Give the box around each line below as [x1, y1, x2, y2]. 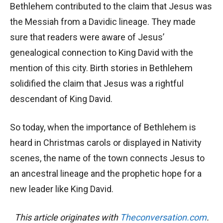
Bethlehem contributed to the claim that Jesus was [10, 1, 212, 12]
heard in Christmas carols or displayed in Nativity [10, 137, 202, 148]
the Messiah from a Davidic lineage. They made [10, 16, 196, 27]
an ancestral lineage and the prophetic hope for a [10, 168, 202, 179]
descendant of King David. [10, 94, 112, 105]
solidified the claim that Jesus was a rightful [10, 78, 184, 89]
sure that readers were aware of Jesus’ [10, 32, 164, 43]
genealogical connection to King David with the [10, 47, 193, 58]
